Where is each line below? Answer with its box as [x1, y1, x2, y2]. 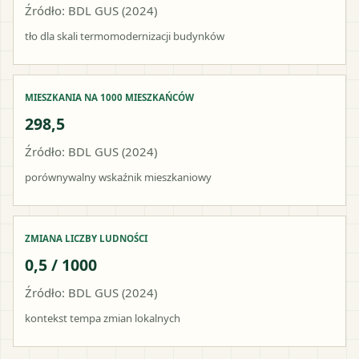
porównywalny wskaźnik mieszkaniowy [25, 169, 212, 184]
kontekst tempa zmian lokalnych [25, 310, 180, 325]
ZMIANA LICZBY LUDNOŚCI [25, 232, 147, 244]
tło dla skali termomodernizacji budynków [25, 28, 224, 43]
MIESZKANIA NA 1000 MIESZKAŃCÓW [25, 91, 194, 103]
